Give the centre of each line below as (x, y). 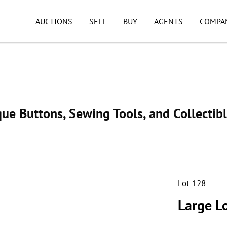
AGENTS (168, 21)
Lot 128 (192, 183)
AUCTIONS (54, 21)
